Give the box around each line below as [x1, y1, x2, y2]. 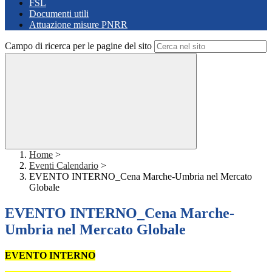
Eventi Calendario [29, 160, 98, 171]
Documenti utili [29, 8, 89, 19]
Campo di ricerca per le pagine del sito [5, 41, 152, 52]
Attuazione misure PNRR [29, 19, 127, 30]
